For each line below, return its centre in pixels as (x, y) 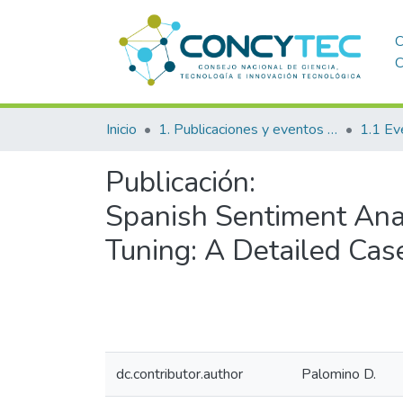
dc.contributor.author (179, 374)
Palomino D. (339, 374)
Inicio (121, 130)
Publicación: (180, 182)
